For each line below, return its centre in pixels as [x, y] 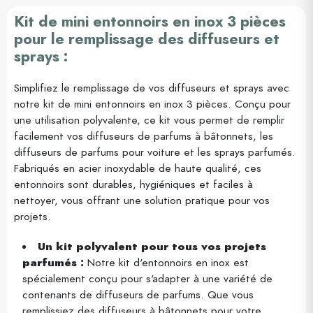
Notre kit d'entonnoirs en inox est [166, 263]
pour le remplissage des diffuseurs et [147, 39]
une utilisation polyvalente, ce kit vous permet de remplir [149, 120]
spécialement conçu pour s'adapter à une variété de [147, 279]
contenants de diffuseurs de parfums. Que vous [138, 295]
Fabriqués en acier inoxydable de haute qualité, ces [138, 168]
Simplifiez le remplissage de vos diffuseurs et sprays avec [152, 88]
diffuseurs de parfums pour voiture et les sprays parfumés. [155, 152]
